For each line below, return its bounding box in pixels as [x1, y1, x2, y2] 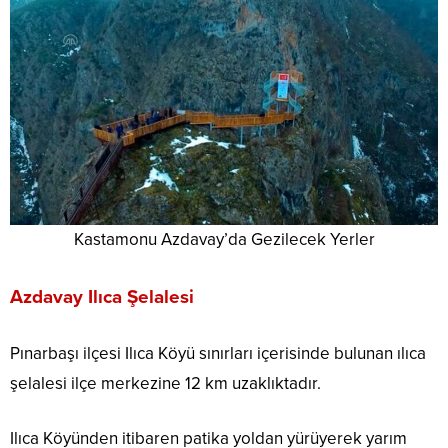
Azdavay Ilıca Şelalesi [10, 286, 194, 309]
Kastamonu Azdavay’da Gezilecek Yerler [73, 229, 375, 251]
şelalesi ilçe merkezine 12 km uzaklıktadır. [10, 373, 321, 395]
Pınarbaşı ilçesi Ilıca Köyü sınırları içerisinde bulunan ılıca [10, 343, 426, 365]
